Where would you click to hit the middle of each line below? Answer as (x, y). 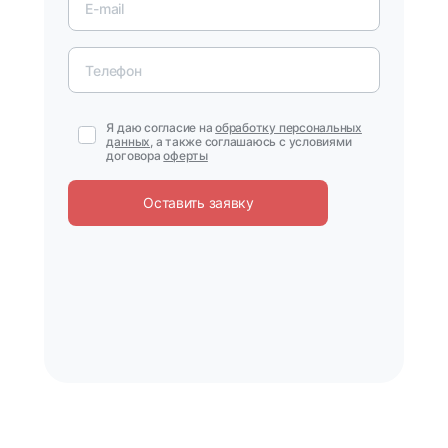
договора (135, 155)
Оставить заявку (198, 202)
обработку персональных (288, 127)
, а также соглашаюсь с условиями (251, 141)
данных (128, 141)
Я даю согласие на (161, 127)
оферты (185, 155)
